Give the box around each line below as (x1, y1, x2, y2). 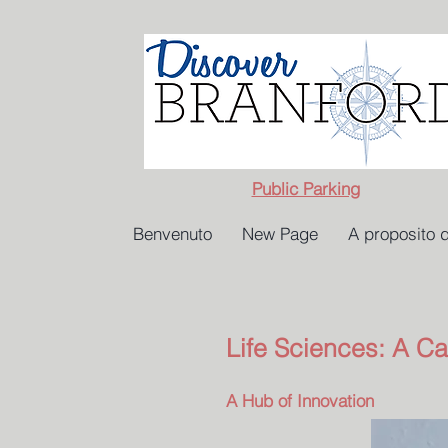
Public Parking (251, 178, 360, 199)
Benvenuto (133, 223, 212, 244)
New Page (242, 223, 318, 244)
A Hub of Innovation (226, 390, 374, 411)
